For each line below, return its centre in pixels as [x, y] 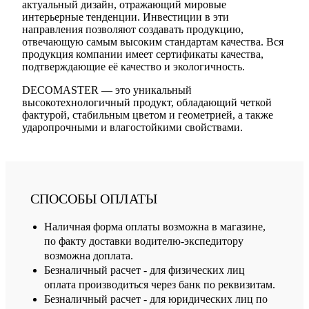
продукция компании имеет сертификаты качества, [143, 54]
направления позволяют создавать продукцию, [133, 30]
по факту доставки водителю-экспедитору [144, 241]
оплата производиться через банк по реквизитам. [160, 285]
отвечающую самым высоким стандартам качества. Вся [153, 42]
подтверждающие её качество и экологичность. [133, 67]
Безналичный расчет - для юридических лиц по [156, 299]
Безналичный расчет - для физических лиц [144, 270]
